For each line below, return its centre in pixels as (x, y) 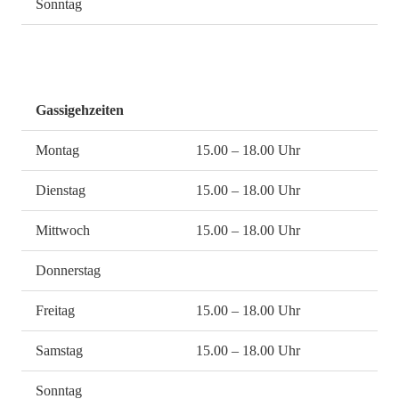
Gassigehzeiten (80, 110)
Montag (57, 151)
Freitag (55, 311)
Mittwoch (63, 231)
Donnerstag (68, 271)
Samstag (59, 351)
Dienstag (61, 191)
